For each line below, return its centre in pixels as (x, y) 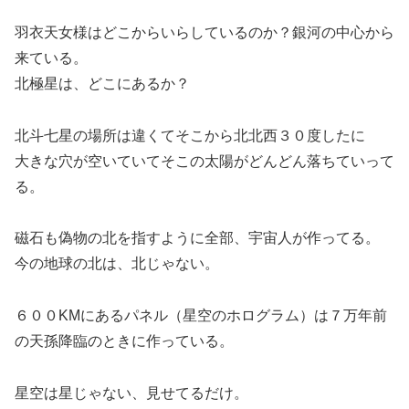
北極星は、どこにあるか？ (102, 83)
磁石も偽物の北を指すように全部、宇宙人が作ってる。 (197, 238)
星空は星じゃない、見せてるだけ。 (131, 393)
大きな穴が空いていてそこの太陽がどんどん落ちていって (204, 161)
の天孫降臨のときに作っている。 (124, 341)
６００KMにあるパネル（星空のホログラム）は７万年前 (201, 316)
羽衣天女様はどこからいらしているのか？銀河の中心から (204, 32)
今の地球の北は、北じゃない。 (117, 264)
